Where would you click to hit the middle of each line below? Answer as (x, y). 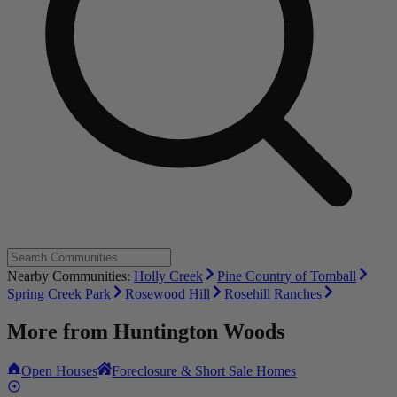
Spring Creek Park (59, 294)
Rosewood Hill (167, 294)
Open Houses (59, 371)
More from (60, 332)
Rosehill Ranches (273, 294)
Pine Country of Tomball (287, 276)
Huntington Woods (199, 332)
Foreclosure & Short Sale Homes (204, 371)
